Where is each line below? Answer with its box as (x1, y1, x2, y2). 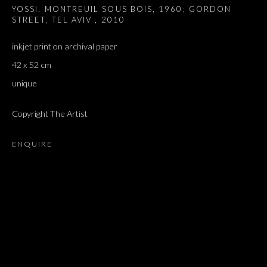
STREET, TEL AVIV (12, 15, 95, 25)
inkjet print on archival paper (12, 41, 117, 52)
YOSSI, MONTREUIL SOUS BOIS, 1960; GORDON (12, 4, 232, 14)
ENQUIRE (12, 139, 52, 149)
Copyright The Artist (12, 108, 88, 119)
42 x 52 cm (12, 60, 51, 70)
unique (12, 78, 37, 89)
